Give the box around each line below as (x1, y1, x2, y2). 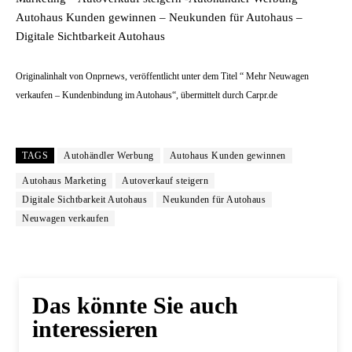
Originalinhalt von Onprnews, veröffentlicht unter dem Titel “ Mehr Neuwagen (16, 71, 309, 82)
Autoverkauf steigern (122, 175, 208, 186)
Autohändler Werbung (64, 150, 154, 161)
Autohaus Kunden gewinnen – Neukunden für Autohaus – (16, 11, 302, 24)
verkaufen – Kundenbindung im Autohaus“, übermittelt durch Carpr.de (16, 90, 277, 101)
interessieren (32, 316, 158, 342)
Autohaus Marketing (22, 175, 106, 186)
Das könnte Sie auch (32, 292, 238, 318)
